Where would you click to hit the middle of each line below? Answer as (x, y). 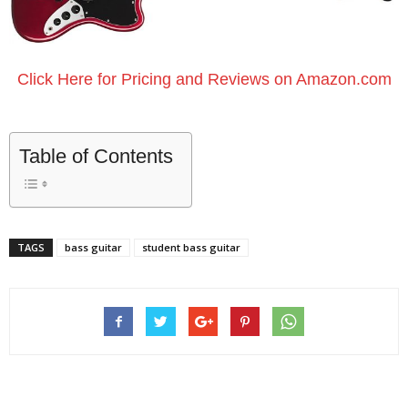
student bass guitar (191, 248)
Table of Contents (96, 157)
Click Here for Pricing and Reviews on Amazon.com (204, 80)
